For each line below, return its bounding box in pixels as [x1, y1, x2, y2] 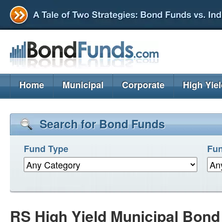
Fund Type [24, 142, 68, 155]
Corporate [122, 78, 165, 91]
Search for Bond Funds [40, 115, 165, 132]
